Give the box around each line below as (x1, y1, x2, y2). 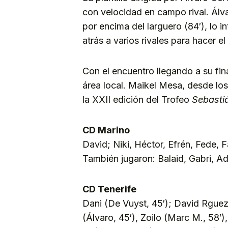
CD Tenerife (82, 183, 136, 194)
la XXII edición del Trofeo (82, 94, 192, 105)
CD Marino (82, 124, 130, 135)
